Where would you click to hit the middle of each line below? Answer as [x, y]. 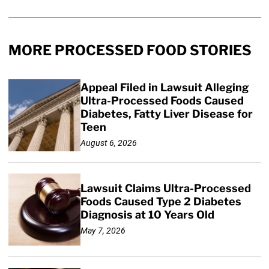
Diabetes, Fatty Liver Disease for [166, 113]
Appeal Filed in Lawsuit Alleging [164, 87]
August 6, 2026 [108, 143]
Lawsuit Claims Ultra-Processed [165, 188]
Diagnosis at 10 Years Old [147, 214]
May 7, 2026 [103, 231]
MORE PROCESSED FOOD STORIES [130, 50]
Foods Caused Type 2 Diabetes [161, 201]
